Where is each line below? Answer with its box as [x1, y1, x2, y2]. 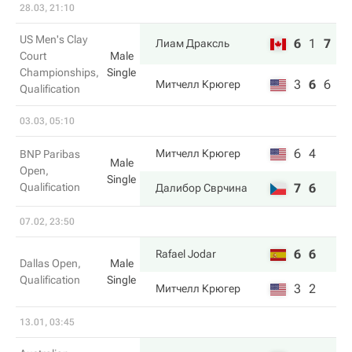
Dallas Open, [20, 257, 81, 269]
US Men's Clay [20, 33, 87, 46]
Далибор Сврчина [156, 181, 247, 194]
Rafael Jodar [156, 247, 216, 260]
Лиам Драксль [156, 37, 229, 49]
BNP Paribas [20, 148, 80, 160]
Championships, [20, 66, 99, 79]
